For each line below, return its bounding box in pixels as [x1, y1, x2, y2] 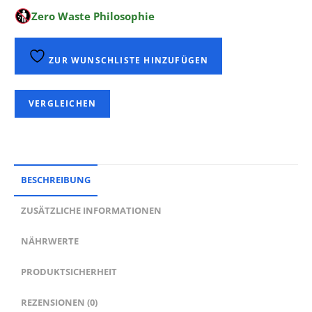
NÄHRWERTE [21, 235, 79, 247]
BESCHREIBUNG [21, 174, 91, 186]
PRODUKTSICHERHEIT [21, 266, 117, 278]
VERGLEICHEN [29, 97, 97, 109]
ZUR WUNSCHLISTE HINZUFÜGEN [46, 54, 209, 66]
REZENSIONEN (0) [21, 297, 97, 309]
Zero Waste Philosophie [31, 9, 155, 23]
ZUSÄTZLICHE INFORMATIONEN [21, 205, 162, 217]
